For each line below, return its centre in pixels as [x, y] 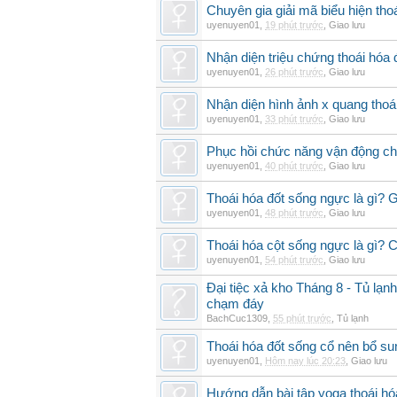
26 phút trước [294, 72]
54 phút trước [294, 260]
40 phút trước [294, 166]
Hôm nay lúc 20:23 [305, 361]
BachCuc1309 [237, 318]
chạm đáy [235, 304]
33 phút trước [294, 119]
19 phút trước [294, 25]
